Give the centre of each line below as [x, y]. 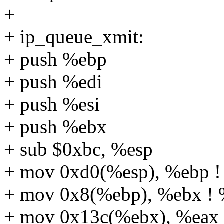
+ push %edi [53, 82]
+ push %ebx [55, 127]
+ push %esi [52, 104]
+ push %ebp [55, 59]
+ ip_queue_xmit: [74, 37]
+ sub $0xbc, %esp [78, 149]
